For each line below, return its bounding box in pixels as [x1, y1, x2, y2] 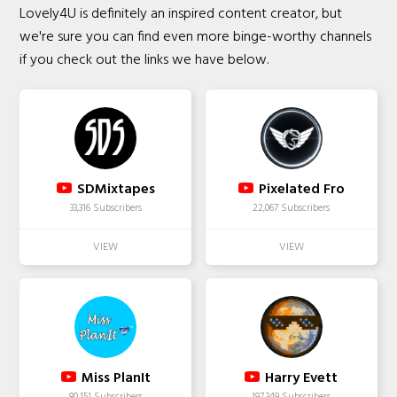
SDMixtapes [76, 177, 155, 201]
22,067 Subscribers [253, 199, 331, 216]
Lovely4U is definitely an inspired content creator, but [19, 2, 343, 26]
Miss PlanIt [81, 366, 151, 390]
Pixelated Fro [258, 177, 345, 201]
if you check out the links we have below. [19, 48, 269, 72]
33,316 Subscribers [69, 199, 142, 216]
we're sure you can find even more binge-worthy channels [19, 25, 372, 49]
